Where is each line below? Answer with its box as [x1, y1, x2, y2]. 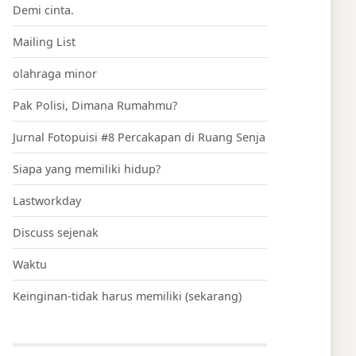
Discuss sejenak [13, 225, 99, 241]
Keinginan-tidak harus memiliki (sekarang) [13, 288, 242, 304]
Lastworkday [13, 193, 81, 209]
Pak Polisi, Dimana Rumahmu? [13, 98, 177, 114]
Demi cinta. [13, 2, 74, 18]
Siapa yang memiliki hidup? [13, 161, 161, 177]
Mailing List [13, 34, 75, 50]
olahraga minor [13, 66, 97, 82]
